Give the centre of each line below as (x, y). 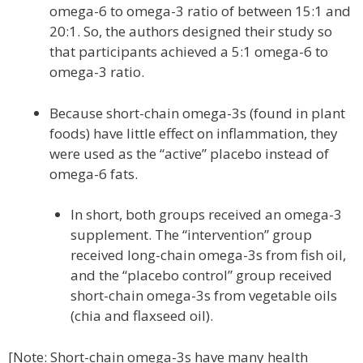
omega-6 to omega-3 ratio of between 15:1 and (200, 11)
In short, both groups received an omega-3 (206, 214)
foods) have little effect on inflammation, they (194, 133)
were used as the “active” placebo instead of (189, 153)
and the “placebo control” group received (201, 275)
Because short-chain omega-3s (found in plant (197, 113)
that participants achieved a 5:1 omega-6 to (189, 51)
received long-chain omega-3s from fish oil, (208, 255)
